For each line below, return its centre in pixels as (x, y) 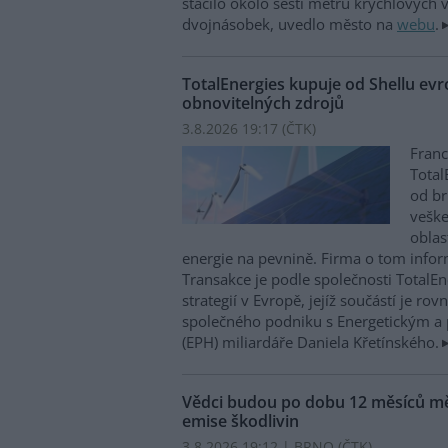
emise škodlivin (240, 421)
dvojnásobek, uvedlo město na (289, 23)
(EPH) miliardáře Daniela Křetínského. (310, 342)
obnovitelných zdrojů (263, 102)
